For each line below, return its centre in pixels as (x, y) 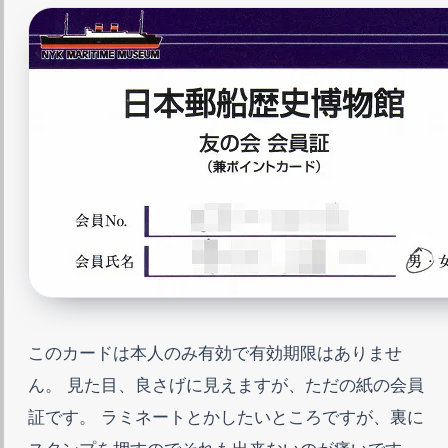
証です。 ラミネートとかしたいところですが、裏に (226, 417)
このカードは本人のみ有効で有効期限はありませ (215, 353)
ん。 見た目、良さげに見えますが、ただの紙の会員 (226, 385)
